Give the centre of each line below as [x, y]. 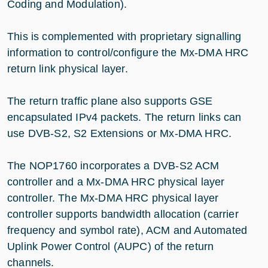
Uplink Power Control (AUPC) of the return [111, 246]
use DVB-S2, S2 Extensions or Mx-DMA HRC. [120, 133]
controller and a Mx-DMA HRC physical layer [116, 182]
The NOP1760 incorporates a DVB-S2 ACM [113, 165]
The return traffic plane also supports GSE [110, 101]
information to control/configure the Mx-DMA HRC [128, 52]
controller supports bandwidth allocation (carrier [123, 214]
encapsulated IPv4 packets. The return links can [124, 117]
